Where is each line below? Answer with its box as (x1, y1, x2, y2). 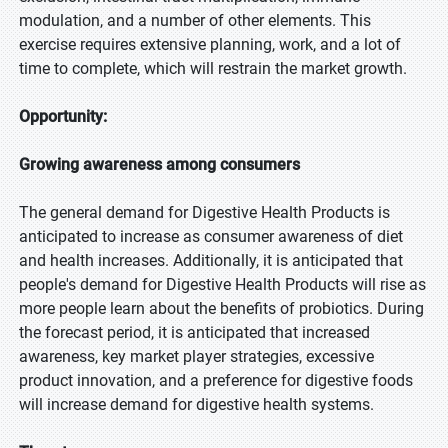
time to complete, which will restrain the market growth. (19, 59, 407, 78)
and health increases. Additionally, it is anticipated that (19, 251, 403, 270)
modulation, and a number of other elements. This (19, 11, 371, 30)
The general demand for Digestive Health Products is (19, 203, 390, 222)
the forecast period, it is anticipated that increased (19, 323, 370, 342)
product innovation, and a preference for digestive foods (19, 371, 413, 390)
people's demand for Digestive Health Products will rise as (19, 275, 426, 294)
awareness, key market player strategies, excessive (19, 347, 374, 366)
